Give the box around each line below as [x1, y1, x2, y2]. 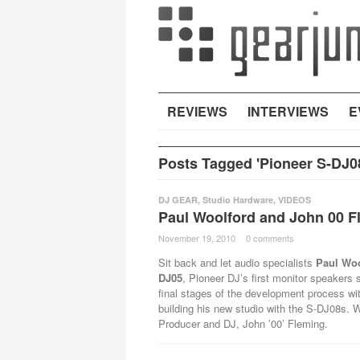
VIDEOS [277, 194, 311, 206]
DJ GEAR [157, 194, 198, 206]
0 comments [245, 231, 294, 244]
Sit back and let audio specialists [157, 255, 316, 270]
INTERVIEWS [247, 102, 329, 121]
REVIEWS [166, 102, 227, 121]
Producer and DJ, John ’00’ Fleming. [157, 316, 328, 331]
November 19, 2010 [157, 231, 235, 244]
